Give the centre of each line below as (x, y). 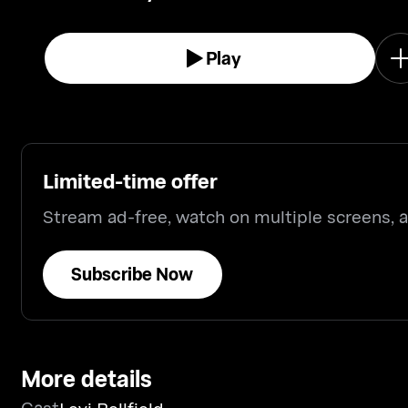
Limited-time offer (130, 180)
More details (86, 378)
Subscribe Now (133, 274)
